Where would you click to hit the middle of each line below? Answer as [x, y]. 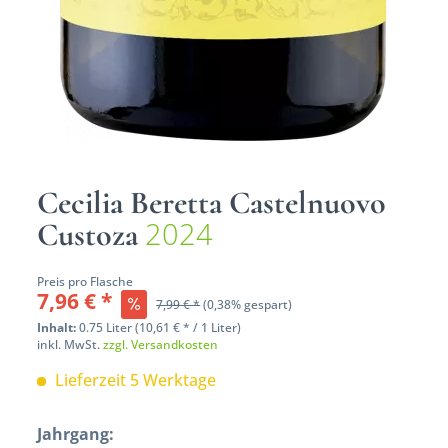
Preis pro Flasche [85, 282]
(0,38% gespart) [248, 305]
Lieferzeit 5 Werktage [134, 380]
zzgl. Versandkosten [161, 345]
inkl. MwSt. [70, 345]
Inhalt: [58, 328]
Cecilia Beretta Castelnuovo [212, 203]
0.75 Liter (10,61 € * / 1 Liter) [160, 328]
